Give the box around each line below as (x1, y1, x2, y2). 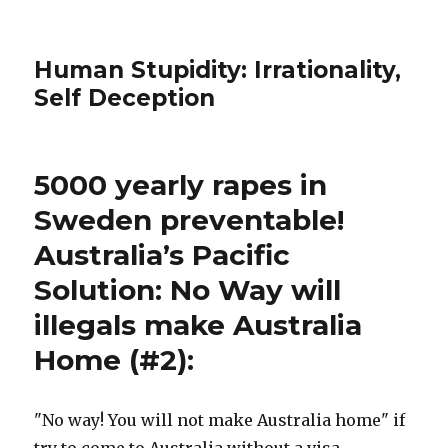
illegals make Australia (34, 308, 363, 342)
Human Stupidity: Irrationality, (34, 56, 402, 84)
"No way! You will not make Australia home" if (34, 410, 406, 430)
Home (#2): (34, 343, 195, 377)
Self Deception (34, 84, 216, 112)
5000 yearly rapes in (34, 168, 328, 202)
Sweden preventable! (34, 203, 345, 237)
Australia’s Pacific (34, 238, 291, 272)
